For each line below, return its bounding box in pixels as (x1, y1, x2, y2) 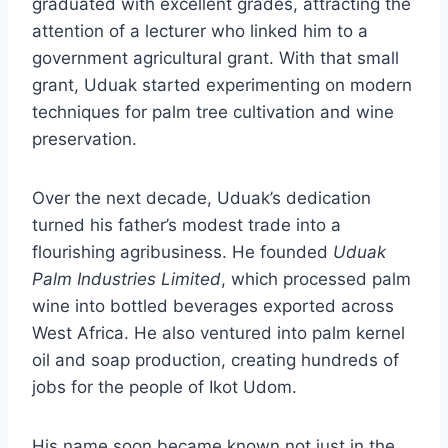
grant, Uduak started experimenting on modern (32, 75, 412, 96)
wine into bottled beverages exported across (32, 296, 394, 317)
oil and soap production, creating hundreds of (32, 350, 399, 371)
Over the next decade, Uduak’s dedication (32, 188, 371, 209)
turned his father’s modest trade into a (32, 215, 341, 236)
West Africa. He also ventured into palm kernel (32, 323, 405, 344)
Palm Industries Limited (32, 269, 221, 290)
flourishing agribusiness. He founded (32, 242, 333, 263)
